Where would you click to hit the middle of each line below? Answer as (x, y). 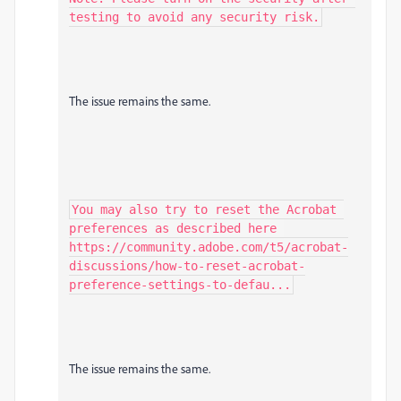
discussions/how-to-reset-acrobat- (187, 266)
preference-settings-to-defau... (180, 285)
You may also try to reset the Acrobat (204, 210)
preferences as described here (173, 229)
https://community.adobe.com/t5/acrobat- (209, 247)
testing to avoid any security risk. (194, 17)
